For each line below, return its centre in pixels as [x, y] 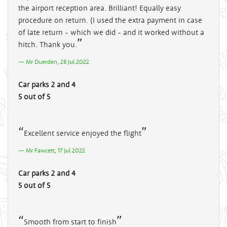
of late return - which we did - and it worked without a [111, 32]
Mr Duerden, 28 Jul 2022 [58, 61]
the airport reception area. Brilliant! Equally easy [100, 8]
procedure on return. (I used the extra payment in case [110, 20]
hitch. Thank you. [48, 44]
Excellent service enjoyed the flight [83, 133]
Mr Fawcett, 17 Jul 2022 [55, 150]
